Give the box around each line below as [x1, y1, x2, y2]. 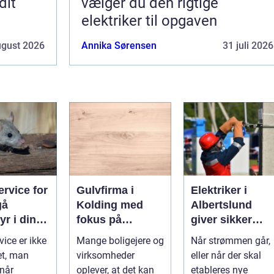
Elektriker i [191, 183, 247, 196]
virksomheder [76, 249, 135, 261]
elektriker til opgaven [81, 12, 217, 29]
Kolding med [76, 198, 143, 211]
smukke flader [76, 228, 150, 240]
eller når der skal [191, 249, 261, 261]
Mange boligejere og [76, 234, 164, 246]
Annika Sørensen [81, 39, 157, 51]
